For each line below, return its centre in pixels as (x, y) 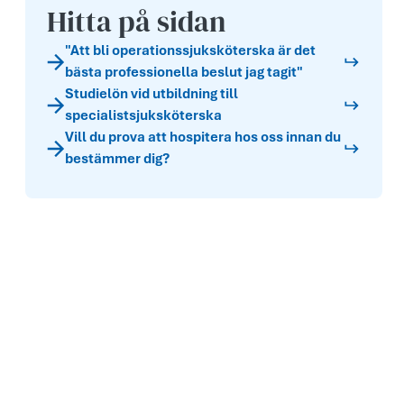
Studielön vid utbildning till (151, 94)
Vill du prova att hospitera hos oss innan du (203, 137)
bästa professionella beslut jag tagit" (184, 72)
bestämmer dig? (117, 159)
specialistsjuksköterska (143, 115)
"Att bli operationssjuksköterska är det (190, 50)
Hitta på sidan (137, 22)
